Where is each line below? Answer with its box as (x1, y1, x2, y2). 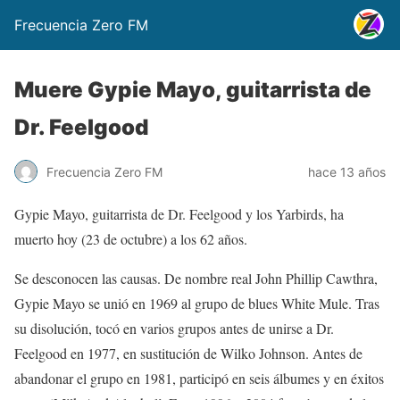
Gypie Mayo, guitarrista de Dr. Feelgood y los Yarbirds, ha (14, 204, 344, 223)
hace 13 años (308, 163, 386, 179)
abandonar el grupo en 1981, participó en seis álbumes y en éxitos (14, 369, 384, 387)
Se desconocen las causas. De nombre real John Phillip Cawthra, (14, 269, 378, 287)
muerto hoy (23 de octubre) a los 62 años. (14, 229, 247, 248)
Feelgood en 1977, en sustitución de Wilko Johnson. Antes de (14, 344, 362, 362)
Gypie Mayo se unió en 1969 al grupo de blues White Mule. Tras (14, 294, 379, 312)
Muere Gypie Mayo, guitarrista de (14, 77, 371, 103)
